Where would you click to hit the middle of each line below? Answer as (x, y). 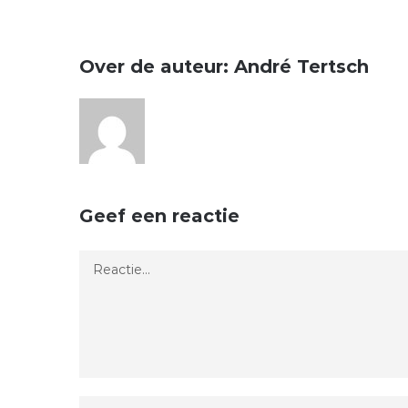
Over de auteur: (157, 66)
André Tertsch (301, 66)
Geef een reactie (159, 216)
